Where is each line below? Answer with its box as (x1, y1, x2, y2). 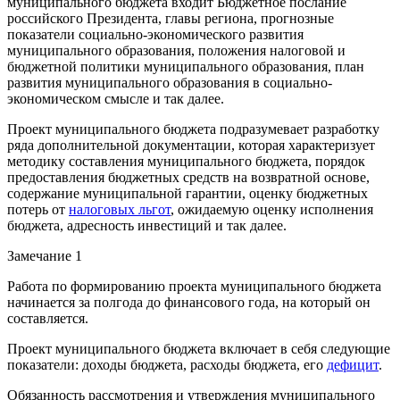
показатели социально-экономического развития (7, 26, 304, 42)
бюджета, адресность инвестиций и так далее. (7, 217, 287, 233)
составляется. (7, 310, 88, 326)
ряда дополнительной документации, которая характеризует (7, 137, 375, 153)
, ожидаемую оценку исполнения (171, 201, 373, 217)
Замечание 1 (7, 247, 82, 263)
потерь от (7, 201, 69, 217)
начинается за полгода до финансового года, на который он (7, 294, 371, 310)
